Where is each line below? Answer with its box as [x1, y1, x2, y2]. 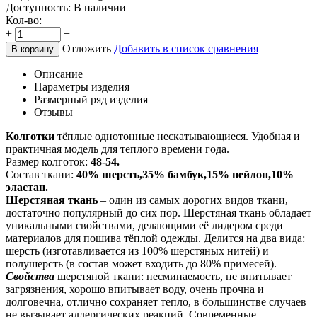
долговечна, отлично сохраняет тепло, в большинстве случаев [6, 295, 306, 308]
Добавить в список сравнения [114, 42, 258, 54]
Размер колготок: [6, 155, 91, 168]
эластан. [6, 180, 48, 193]
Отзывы [34, 105, 73, 118]
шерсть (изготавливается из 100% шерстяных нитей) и [6, 244, 269, 257]
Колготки [6, 129, 54, 142]
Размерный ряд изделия [34, 93, 148, 105]
